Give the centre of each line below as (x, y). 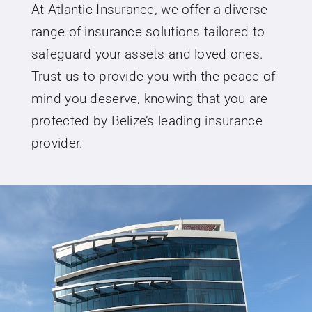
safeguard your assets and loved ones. (147, 54)
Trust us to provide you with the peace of (153, 76)
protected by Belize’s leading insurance (147, 120)
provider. (57, 143)
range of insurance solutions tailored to (148, 31)
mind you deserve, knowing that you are (149, 98)
